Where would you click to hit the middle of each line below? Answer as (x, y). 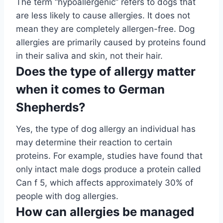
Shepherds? (51, 108)
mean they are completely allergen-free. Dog (105, 29)
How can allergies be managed (105, 212)
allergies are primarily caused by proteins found (111, 43)
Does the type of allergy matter (106, 72)
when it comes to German (90, 90)
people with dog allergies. (67, 196)
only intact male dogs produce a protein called (109, 169)
